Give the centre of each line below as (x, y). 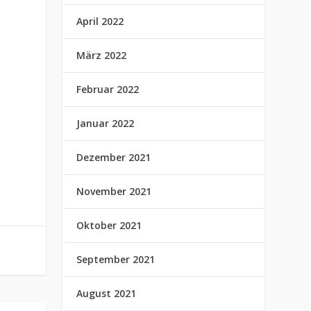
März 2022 (102, 55)
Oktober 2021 (109, 225)
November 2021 (114, 191)
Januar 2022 (106, 123)
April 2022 (100, 21)
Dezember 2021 (114, 157)
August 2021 (107, 293)
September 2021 (116, 259)
